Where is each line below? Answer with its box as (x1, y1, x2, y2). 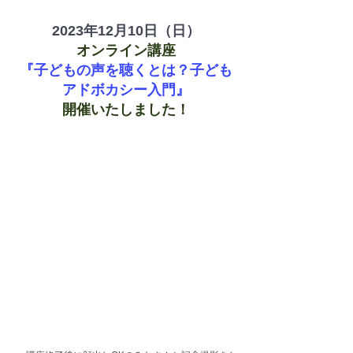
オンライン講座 (76, 42, 176, 58)
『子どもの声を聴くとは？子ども (20, 61, 232, 78)
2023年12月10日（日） (52, 22, 200, 39)
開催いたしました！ (62, 101, 190, 117)
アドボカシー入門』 (62, 81, 190, 98)
